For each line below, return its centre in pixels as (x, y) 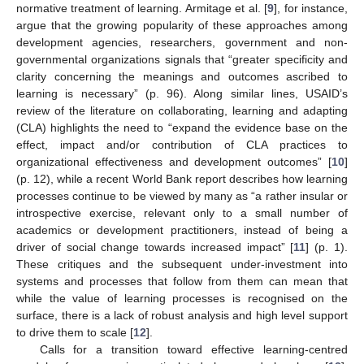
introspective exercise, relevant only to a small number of (182, 212)
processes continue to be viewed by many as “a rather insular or (182, 195)
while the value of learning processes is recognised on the (182, 298)
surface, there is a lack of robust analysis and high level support (182, 315)
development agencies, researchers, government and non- (182, 42)
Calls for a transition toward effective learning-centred (193, 349)
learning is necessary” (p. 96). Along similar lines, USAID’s (182, 93)
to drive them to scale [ (75, 332)
